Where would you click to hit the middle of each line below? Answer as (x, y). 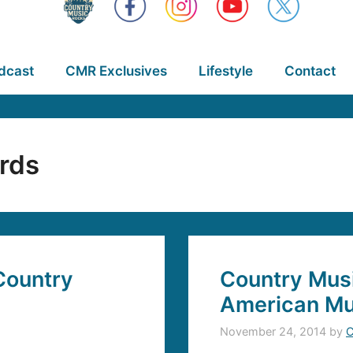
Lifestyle (225, 71)
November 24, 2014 (273, 332)
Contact (310, 71)
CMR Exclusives (116, 71)
